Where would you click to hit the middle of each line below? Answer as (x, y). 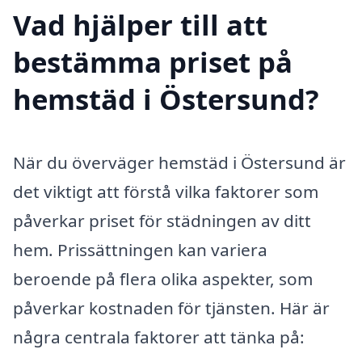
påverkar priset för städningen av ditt (162, 220)
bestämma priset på (153, 61)
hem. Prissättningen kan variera (140, 249)
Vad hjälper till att (140, 24)
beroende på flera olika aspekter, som (163, 278)
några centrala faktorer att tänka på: (159, 337)
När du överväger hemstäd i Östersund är (179, 162)
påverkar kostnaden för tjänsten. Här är (171, 307)
